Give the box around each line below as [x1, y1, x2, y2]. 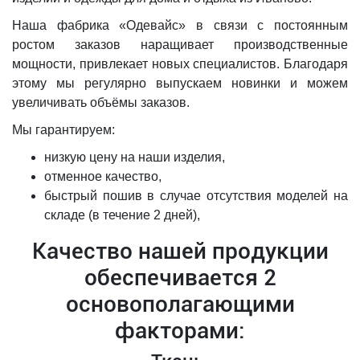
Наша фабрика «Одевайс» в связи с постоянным [12, 18, 348, 32]
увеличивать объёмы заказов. [12, 96, 190, 109]
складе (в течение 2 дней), [44, 208, 200, 222]
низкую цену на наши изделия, [44, 150, 225, 164]
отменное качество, [44, 170, 162, 183]
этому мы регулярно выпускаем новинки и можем [12, 76, 348, 90]
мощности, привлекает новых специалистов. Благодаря [12, 57, 348, 71]
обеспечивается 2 [84, 264, 276, 291]
